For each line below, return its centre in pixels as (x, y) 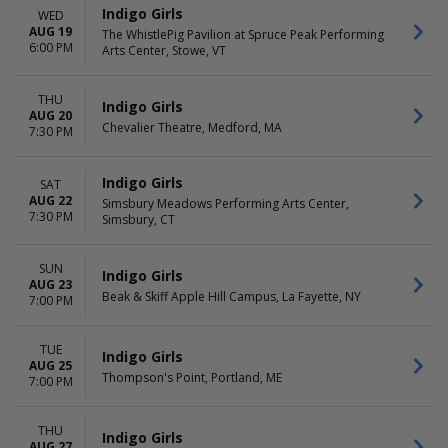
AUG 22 (50, 200)
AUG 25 (50, 365)
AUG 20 (50, 115)
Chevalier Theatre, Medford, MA (192, 127)
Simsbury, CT (138, 219)
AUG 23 (50, 284)
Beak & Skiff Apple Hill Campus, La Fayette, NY (231, 296)
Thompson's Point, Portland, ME (192, 377)
